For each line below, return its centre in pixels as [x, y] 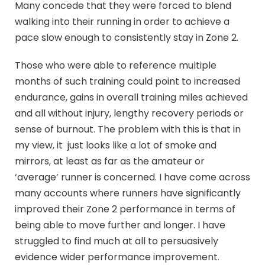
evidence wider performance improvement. [117, 257]
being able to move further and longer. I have [120, 225]
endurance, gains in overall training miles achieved [131, 97]
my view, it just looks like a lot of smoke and [116, 145]
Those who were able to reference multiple [116, 65]
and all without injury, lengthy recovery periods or [129, 113]
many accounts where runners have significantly [128, 193]
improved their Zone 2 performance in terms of [125, 209]
